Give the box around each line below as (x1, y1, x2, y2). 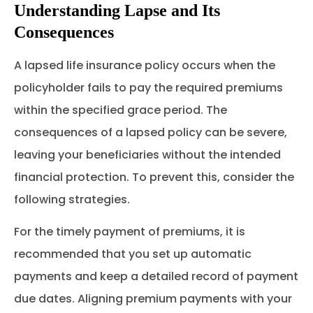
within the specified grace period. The (14, 101, 227, 118)
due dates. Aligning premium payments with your (14, 291, 292, 307)
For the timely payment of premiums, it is (14, 224, 245, 240)
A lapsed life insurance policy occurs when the (14, 57, 275, 73)
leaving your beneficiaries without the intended (14, 146, 281, 163)
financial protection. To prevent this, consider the (14, 168, 294, 185)
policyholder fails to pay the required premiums (14, 79, 283, 96)
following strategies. (14, 191, 130, 208)
